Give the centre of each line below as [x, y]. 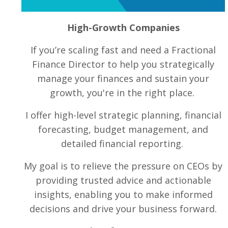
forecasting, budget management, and [123, 130]
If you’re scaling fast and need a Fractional [123, 50]
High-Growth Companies [123, 28]
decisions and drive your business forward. [123, 209]
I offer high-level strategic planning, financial [123, 115]
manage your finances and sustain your [123, 79]
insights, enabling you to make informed [123, 195]
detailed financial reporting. [123, 144]
